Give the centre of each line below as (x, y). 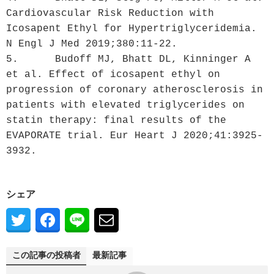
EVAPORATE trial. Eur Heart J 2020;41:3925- (135, 135)
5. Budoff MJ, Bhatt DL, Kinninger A (12, 59)
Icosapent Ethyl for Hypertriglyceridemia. (131, 28)
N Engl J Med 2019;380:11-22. (92, 44)
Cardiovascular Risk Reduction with (110, 13)
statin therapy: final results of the (116, 120)
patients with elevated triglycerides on (125, 105)
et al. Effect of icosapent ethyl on (113, 74)
